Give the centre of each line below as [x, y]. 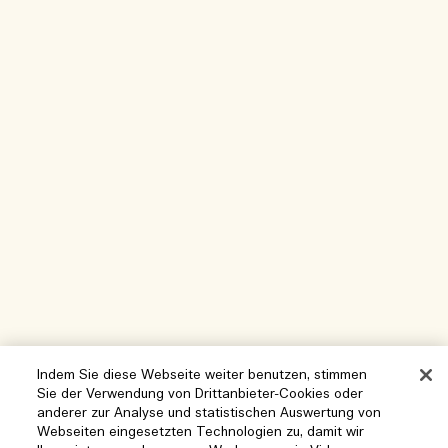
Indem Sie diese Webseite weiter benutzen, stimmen [202, 375]
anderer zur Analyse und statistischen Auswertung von [209, 413]
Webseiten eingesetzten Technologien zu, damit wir [201, 432]
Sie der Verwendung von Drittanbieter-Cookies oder [200, 394]
